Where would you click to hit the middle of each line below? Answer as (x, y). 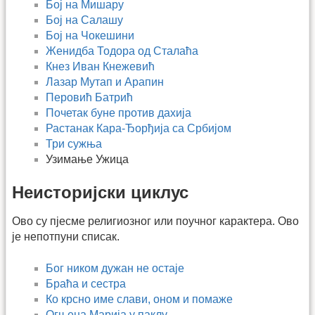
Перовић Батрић (89, 97)
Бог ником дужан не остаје (115, 268)
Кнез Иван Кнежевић (100, 66)
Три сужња (74, 143)
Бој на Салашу (84, 20)
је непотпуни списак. (66, 237)
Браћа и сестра (86, 283)
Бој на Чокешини (90, 35)
